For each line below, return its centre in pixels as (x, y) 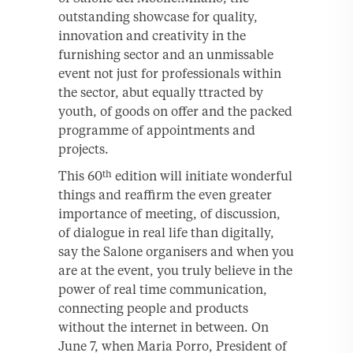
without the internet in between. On (163, 327)
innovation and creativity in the (152, 35)
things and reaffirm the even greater (165, 194)
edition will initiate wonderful (202, 175)
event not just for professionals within (170, 73)
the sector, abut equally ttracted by (161, 92)
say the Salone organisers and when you (176, 251)
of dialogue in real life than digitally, (166, 232)
